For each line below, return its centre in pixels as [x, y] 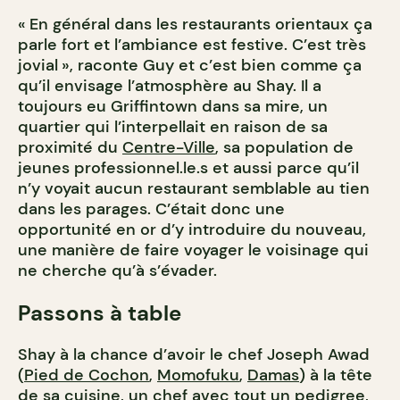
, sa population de [284, 148]
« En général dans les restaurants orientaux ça [195, 25]
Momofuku [198, 375]
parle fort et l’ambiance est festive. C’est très [192, 45]
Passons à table [100, 313]
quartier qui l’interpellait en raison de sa [173, 127]
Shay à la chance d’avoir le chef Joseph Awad [194, 355]
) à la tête [336, 375]
